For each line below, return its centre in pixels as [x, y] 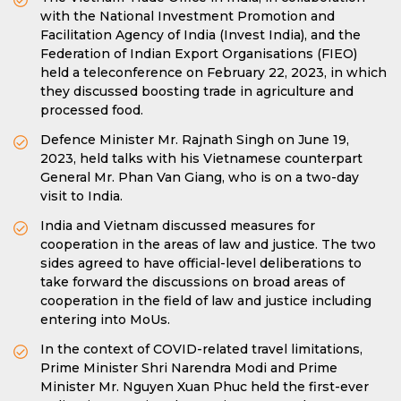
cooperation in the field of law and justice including [206, 301]
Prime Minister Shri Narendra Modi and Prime [189, 368]
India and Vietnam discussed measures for [178, 226]
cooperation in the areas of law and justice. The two [208, 244]
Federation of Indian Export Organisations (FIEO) [199, 54]
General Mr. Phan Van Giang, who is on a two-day [200, 177]
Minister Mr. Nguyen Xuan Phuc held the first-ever [205, 387]
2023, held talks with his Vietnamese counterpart [201, 158]
